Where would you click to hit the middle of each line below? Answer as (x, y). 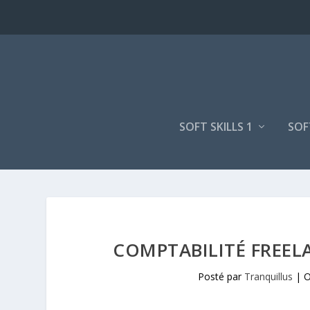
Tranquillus (269, 276)
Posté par (221, 276)
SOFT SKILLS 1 (216, 127)
